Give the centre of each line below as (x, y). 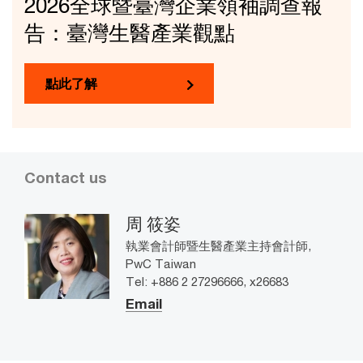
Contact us (66, 178)
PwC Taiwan (161, 264)
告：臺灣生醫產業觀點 (130, 33)
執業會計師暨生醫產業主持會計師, (218, 246)
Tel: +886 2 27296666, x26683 (207, 282)
